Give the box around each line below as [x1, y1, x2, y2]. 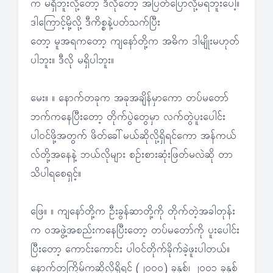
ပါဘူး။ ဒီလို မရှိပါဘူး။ [30, 54, 114, 69]
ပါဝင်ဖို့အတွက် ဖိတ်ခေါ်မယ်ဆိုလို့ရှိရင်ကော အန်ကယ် [30, 129, 236, 144]
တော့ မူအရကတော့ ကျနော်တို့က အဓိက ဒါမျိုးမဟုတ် [30, 35, 239, 50]
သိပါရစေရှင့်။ [30, 167, 81, 182]
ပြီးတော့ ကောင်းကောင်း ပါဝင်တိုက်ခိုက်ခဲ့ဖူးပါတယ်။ [30, 243, 230, 258]
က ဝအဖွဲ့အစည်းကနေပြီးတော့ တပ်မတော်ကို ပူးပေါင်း [30, 224, 239, 239]
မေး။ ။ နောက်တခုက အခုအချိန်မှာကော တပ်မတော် [30, 91, 229, 107]
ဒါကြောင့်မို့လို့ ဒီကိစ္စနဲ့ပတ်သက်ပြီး [30, 16, 160, 31]
